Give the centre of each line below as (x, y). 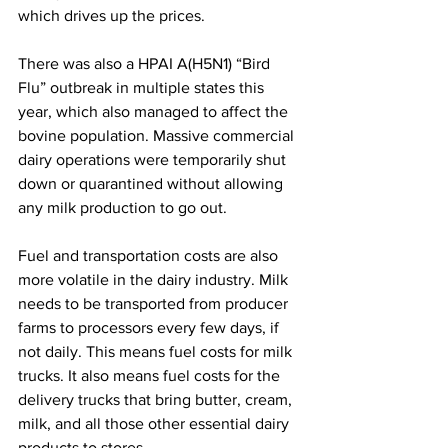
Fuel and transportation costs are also (150, 255)
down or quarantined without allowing (152, 183)
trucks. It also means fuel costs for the (151, 375)
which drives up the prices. (111, 15)
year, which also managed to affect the (155, 111)
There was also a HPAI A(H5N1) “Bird (146, 63)
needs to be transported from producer (155, 303)
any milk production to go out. (122, 207)
